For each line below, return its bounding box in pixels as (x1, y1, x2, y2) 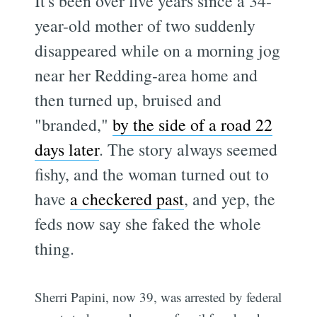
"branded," (35, 113, 113, 136)
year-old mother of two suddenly (35, 13, 256, 37)
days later (35, 137, 100, 161)
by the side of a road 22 (113, 113, 273, 136)
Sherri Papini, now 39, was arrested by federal (35, 287, 282, 306)
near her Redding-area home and (35, 63, 258, 86)
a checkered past (70, 187, 185, 210)
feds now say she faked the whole (35, 212, 262, 235)
